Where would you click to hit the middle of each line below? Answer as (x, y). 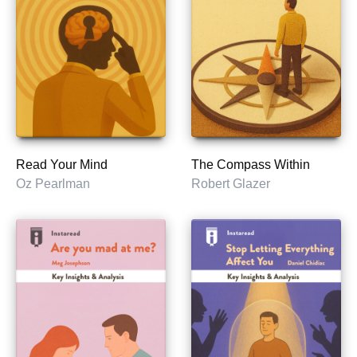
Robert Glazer (231, 184)
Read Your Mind (62, 165)
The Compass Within (251, 165)
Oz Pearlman (53, 184)
